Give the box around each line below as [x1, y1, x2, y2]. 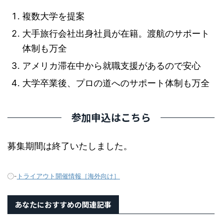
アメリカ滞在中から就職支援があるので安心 [22, 60, 201, 71]
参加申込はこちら [71, 110, 151, 125]
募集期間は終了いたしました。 [7, 141, 132, 152]
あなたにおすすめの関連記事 [15, 199, 111, 210]
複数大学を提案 [22, 11, 85, 22]
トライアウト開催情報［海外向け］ [17, 172, 120, 180]
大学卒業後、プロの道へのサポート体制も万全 [22, 78, 210, 89]
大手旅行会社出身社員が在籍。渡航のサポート [22, 28, 210, 39]
